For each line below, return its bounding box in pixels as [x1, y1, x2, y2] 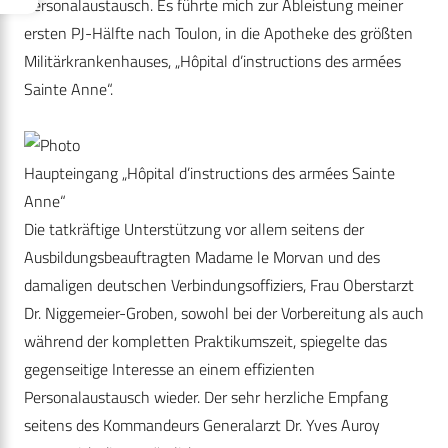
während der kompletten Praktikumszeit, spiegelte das [24, 329, 387, 354]
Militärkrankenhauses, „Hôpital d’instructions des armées [24, 49, 401, 74]
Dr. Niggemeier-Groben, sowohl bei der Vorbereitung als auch [24, 301, 424, 326]
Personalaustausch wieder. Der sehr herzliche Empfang [24, 385, 388, 410]
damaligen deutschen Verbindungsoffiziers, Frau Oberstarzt [24, 273, 414, 298]
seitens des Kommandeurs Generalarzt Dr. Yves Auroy [24, 413, 380, 438]
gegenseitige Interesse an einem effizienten [24, 357, 315, 382]
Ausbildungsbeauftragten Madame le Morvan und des [24, 245, 380, 270]
